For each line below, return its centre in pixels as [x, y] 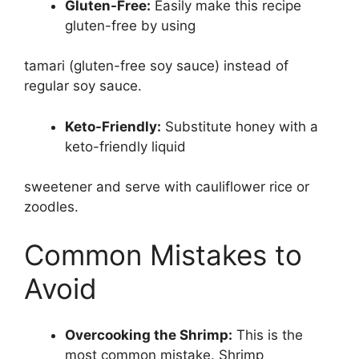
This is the [268, 335]
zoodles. [51, 207]
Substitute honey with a [240, 126]
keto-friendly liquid [125, 146]
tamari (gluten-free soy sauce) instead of [156, 66]
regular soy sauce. [83, 86]
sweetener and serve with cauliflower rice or [167, 187]
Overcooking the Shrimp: [149, 335]
